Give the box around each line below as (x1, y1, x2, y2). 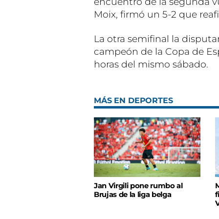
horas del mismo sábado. (94, 59, 208, 70)
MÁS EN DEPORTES (94, 96, 173, 105)
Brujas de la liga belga (94, 190, 172, 199)
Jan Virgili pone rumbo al (94, 181, 183, 191)
